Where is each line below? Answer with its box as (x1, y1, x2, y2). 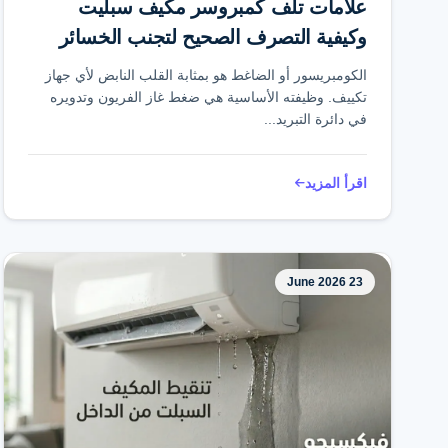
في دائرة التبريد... (264, 111, 367, 127)
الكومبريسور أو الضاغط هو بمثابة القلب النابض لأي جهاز (45, 67, 367, 83)
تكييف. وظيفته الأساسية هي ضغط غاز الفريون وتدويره (50, 89, 367, 105)
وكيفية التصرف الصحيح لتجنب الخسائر (58, 26, 367, 48)
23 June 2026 (349, 275, 363, 289)
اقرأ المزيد (305, 175, 367, 191)
